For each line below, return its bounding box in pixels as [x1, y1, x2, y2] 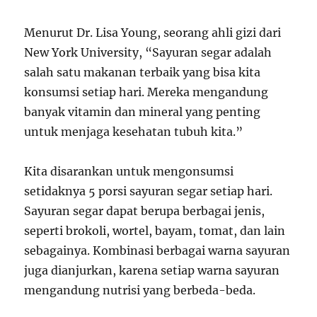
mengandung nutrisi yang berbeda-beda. [24, 283, 256, 297]
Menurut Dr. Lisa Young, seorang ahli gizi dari [24, 25, 282, 40]
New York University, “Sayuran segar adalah [24, 45, 272, 59]
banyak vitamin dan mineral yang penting [24, 105, 261, 119]
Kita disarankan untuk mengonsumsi [24, 164, 234, 178]
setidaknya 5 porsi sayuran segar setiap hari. [24, 184, 273, 198]
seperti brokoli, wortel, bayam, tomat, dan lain [24, 224, 286, 238]
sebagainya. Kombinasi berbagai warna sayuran [24, 243, 291, 258]
